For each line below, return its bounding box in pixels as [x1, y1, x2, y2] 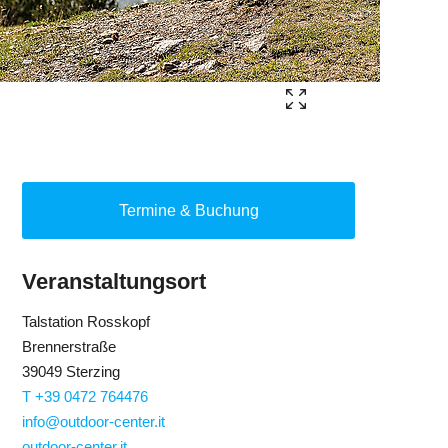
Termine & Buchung [118, 201, 259, 219]
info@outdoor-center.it [22, 412, 166, 430]
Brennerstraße [22, 337, 117, 355]
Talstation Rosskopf [22, 312, 151, 330]
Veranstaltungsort [22, 268, 207, 294]
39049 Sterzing [22, 362, 121, 380]
